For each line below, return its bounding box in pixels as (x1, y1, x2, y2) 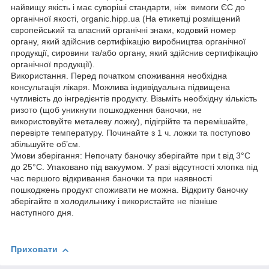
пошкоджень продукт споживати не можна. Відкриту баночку (11, 185, 248, 195)
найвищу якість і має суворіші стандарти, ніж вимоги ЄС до (11, 2, 245, 13)
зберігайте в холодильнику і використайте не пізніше (11, 196, 217, 207)
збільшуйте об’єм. (11, 139, 83, 150)
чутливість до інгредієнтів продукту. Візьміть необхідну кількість (11, 94, 257, 104)
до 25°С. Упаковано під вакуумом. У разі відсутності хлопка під (11, 162, 258, 172)
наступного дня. (11, 208, 76, 218)
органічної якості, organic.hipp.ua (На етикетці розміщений (11, 14, 240, 24)
